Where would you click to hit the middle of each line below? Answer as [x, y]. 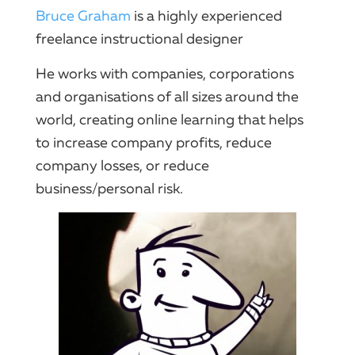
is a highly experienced [206, 16]
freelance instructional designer [139, 39]
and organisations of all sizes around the [167, 97]
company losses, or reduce [122, 166]
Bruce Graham [83, 16]
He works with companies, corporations [165, 74]
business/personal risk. [109, 189]
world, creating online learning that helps [170, 120]
